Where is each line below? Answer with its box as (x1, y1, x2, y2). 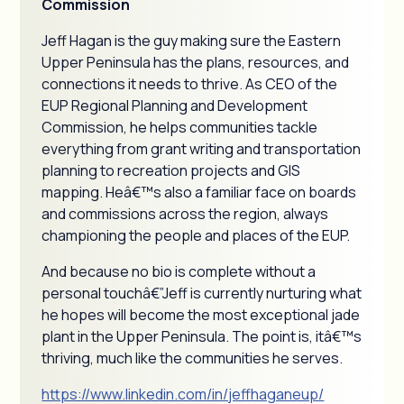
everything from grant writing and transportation (41, 139, 362, 159)
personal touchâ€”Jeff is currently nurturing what (41, 283, 363, 303)
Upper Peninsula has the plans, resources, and (41, 52, 350, 72)
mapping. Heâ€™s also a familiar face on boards (41, 182, 357, 202)
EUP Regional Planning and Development (41, 96, 308, 115)
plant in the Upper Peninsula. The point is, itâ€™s (41, 326, 363, 346)
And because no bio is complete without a (41, 262, 317, 281)
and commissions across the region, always (41, 204, 329, 224)
